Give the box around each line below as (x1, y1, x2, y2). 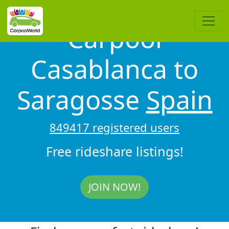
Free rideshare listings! (45, 142, 184, 160)
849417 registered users (50, 119, 179, 135)
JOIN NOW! (88, 179, 141, 194)
